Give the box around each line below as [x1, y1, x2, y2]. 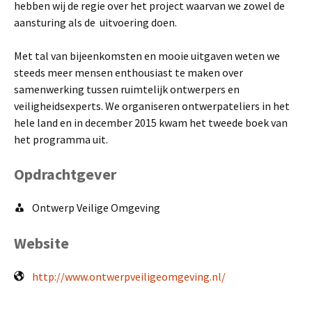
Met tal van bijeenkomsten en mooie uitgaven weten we [14, 48, 280, 63]
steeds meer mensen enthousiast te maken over [14, 65, 243, 79]
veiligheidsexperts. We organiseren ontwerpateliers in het [14, 98, 290, 113]
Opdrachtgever [14, 164, 116, 184]
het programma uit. [14, 132, 108, 146]
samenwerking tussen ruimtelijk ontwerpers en [14, 81, 240, 96]
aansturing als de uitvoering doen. [14, 15, 177, 29]
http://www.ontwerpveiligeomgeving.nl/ [31, 270, 226, 284]
